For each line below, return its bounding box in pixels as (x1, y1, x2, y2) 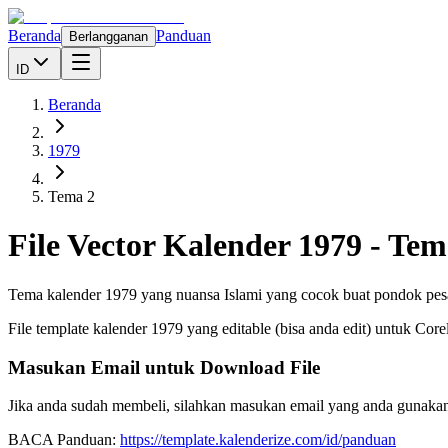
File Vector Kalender (8, 227, 298, 264)
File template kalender (8, 319, 151, 337)
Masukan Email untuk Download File (8, 356, 320, 378)
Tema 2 (48, 188, 95, 205)
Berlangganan (69, 29, 148, 44)
